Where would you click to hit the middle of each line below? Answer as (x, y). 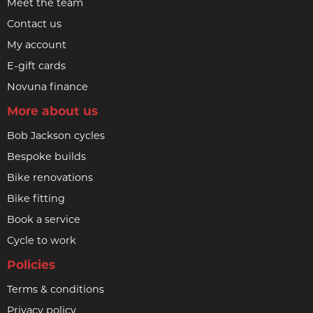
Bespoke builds (46, 157)
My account (37, 45)
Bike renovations (50, 178)
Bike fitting (36, 199)
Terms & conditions (56, 290)
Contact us (34, 24)
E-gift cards (36, 66)
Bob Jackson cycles (56, 136)
